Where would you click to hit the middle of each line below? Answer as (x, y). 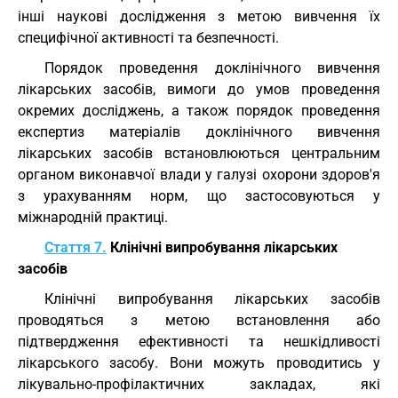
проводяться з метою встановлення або (199, 320)
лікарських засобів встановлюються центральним (199, 153)
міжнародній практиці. (93, 217)
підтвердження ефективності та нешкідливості (199, 342)
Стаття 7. (76, 247)
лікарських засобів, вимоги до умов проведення (199, 89)
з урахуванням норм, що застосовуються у (199, 196)
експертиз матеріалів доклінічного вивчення (199, 132)
